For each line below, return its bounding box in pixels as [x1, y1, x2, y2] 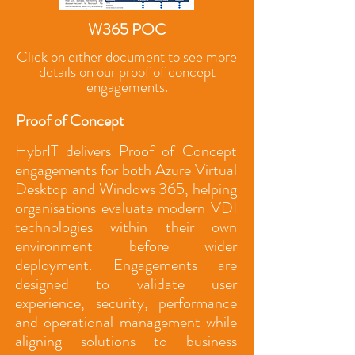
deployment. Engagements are [15, 254, 237, 277]
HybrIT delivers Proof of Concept [15, 139, 237, 162]
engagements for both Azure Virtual [15, 158, 237, 181]
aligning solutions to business [15, 330, 237, 353]
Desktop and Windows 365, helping [15, 177, 237, 200]
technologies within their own [15, 216, 237, 239]
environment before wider [15, 235, 237, 258]
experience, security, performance [15, 292, 237, 315]
